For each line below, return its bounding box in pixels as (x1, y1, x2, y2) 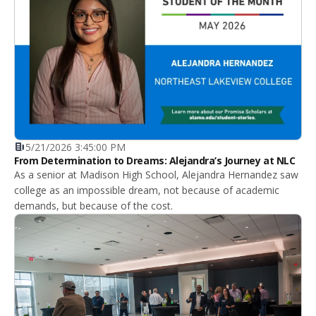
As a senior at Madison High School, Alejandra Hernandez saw (14, 167, 298, 181)
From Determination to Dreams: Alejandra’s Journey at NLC (14, 153, 296, 167)
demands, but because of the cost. (14, 198, 173, 212)
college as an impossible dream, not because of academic (14, 183, 279, 197)
